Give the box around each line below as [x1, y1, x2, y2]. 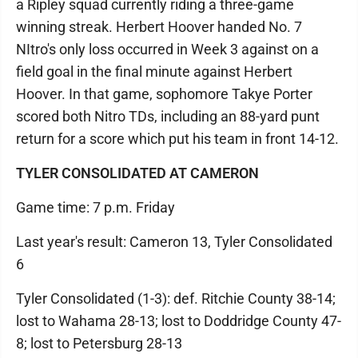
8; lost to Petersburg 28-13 [16, 334, 182, 352]
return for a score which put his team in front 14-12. [16, 129, 339, 147]
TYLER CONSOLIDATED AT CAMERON [16, 164, 259, 181]
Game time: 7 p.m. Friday [16, 198, 175, 216]
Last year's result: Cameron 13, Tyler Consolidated [16, 233, 332, 250]
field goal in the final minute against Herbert [16, 62, 292, 80]
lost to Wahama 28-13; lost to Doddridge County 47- [16, 312, 341, 329]
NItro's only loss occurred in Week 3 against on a [16, 40, 319, 58]
